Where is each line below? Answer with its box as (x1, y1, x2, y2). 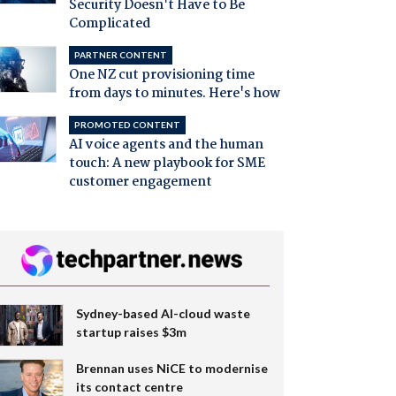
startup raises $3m (75, 324, 187, 339)
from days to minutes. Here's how (68, 83, 280, 105)
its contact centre (75, 378, 183, 394)
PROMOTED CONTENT (73, 119, 180, 131)
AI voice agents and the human (68, 134, 263, 156)
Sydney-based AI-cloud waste (75, 305, 250, 321)
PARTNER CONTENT (73, 49, 167, 61)
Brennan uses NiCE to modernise (75, 360, 268, 376)
